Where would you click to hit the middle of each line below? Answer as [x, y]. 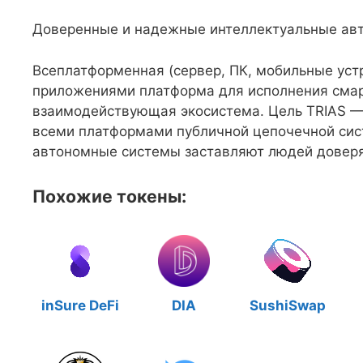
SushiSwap [288, 305]
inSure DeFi [80, 305]
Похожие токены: [109, 196]
